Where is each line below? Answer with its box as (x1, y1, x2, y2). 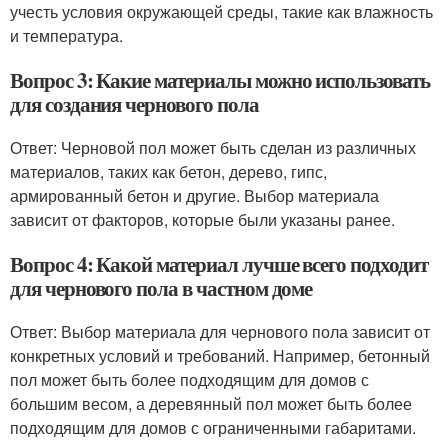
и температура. (10, 24, 123, 48)
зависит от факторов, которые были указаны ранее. (10, 208, 395, 232)
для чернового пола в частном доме (10, 273, 313, 304)
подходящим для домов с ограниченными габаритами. (10, 416, 416, 440)
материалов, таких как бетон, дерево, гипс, (10, 160, 327, 184)
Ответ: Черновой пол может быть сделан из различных (10, 136, 416, 160)
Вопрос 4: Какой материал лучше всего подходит (10, 249, 428, 280)
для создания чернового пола (10, 89, 259, 120)
